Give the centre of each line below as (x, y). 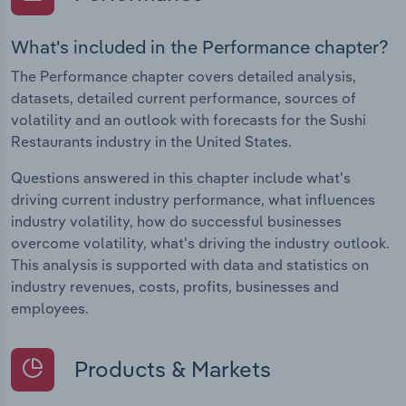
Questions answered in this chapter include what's (181, 177)
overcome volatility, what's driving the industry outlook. (200, 242)
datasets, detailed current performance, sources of (184, 97)
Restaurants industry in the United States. (151, 141)
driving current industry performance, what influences (193, 199)
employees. (50, 308)
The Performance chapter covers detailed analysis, (184, 76)
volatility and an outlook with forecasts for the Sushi (188, 119)
